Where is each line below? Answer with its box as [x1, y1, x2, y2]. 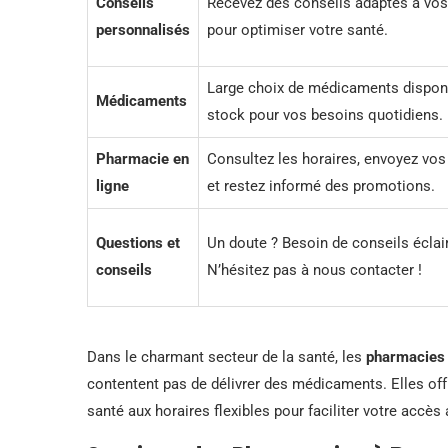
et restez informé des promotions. [207, 176, 435, 195]
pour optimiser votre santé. [207, 20, 388, 39]
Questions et [96, 233, 180, 252]
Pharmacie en [96, 149, 189, 168]
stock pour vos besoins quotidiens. [207, 105, 443, 124]
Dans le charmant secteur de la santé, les [87, 347, 366, 366]
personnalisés [96, 20, 190, 39]
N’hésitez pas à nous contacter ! [207, 260, 422, 279]
